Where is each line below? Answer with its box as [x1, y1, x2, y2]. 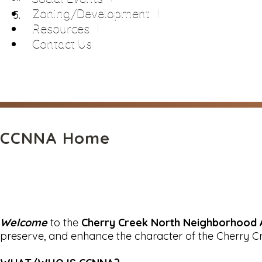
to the [47, 215, 81, 229]
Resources [32, 21, 89, 36]
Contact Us [32, 36, 92, 51]
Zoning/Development [32, 6, 150, 20]
